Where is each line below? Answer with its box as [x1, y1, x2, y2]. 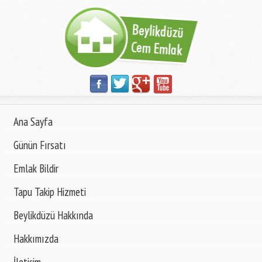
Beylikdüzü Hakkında [13, 208, 93, 222]
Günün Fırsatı [13, 138, 66, 152]
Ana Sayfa [13, 115, 53, 129]
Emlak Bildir [13, 161, 58, 175]
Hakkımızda [13, 232, 58, 246]
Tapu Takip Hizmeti [13, 185, 86, 199]
